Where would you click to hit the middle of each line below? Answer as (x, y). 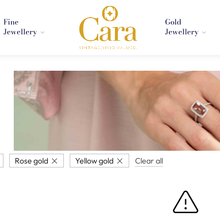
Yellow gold (94, 161)
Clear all (149, 161)
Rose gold (31, 161)
